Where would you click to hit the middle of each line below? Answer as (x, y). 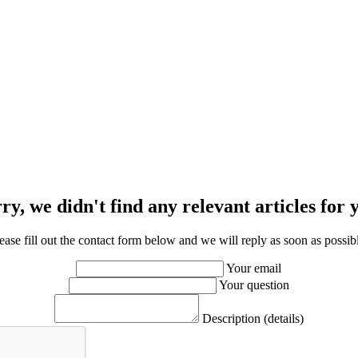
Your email (254, 268)
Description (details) (253, 318)
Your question (254, 284)
